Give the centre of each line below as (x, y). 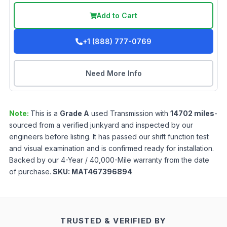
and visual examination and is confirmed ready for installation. (111, 148)
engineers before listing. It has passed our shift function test (109, 137)
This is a (45, 113)
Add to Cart (117, 16)
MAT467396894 (102, 172)
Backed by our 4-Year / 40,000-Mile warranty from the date (109, 160)
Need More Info (113, 73)
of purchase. (30, 172)
